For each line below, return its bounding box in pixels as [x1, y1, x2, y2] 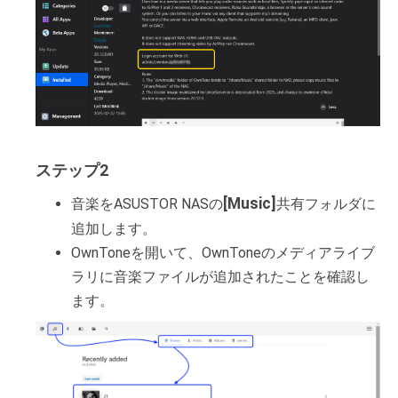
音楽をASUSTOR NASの [71, 195, 223, 213]
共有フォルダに [276, 195, 376, 213]
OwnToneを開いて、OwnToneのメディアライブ [71, 244, 375, 262]
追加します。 [71, 220, 156, 238]
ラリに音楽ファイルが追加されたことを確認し [71, 268, 370, 286]
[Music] [223, 195, 276, 213]
